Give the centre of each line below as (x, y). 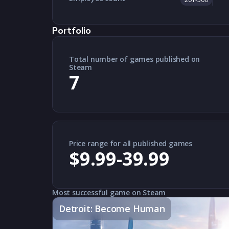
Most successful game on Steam (109, 192)
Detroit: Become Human (112, 209)
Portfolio (72, 30)
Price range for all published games (131, 143)
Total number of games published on (135, 59)
